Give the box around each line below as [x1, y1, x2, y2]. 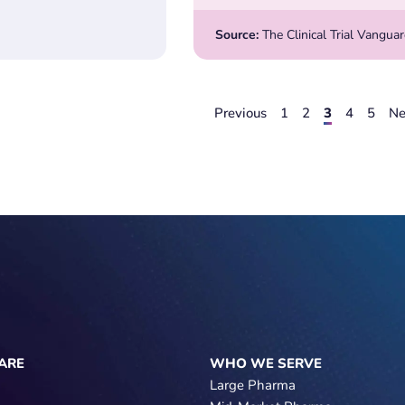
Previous [213, 104, 267, 123]
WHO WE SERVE [209, 354, 322, 373]
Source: [215, 25, 259, 43]
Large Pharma [209, 376, 296, 395]
